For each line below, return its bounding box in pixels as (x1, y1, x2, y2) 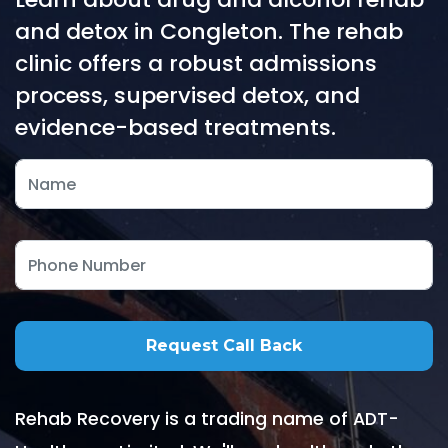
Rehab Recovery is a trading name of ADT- (15, 407, 399, 431)
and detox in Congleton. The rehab (15, 16, 403, 47)
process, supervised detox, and (15, 80, 360, 111)
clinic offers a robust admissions (15, 48, 377, 79)
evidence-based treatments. (15, 112, 336, 143)
